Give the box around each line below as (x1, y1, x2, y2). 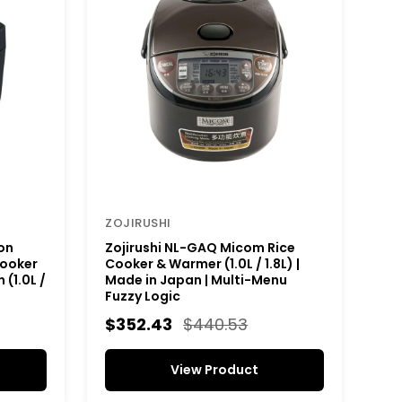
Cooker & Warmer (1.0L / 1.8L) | (105, 254, 301, 273)
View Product (170, 360, 259, 379)
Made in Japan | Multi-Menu (105, 270, 288, 289)
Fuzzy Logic (105, 286, 181, 305)
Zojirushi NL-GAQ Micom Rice (105, 238, 296, 257)
